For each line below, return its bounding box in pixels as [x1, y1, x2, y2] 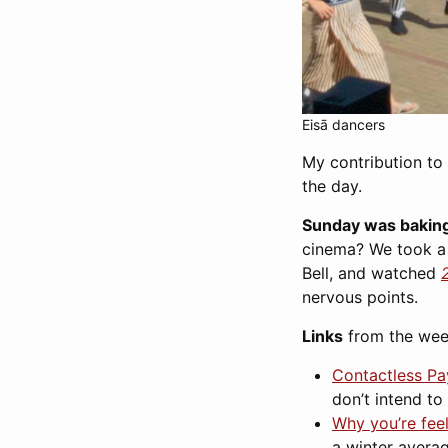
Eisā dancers [302, 116, 385, 134]
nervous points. [302, 287, 418, 308]
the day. [302, 176, 362, 197]
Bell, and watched [302, 263, 441, 284]
